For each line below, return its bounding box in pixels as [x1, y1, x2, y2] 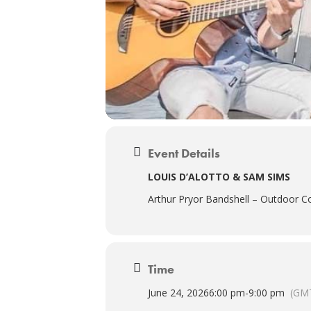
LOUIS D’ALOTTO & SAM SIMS [148, 169, 290, 183]
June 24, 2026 [148, 285, 209, 299]
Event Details [148, 144, 220, 161]
